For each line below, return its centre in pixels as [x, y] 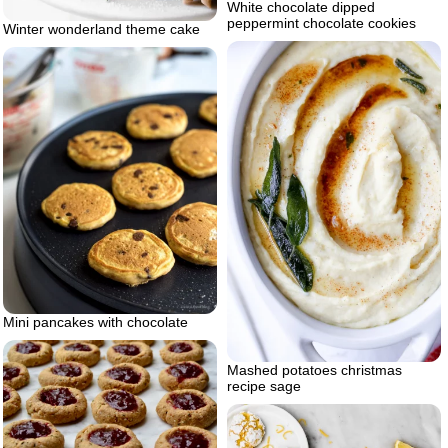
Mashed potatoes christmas [314, 369]
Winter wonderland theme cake [101, 28]
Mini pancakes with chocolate [95, 321]
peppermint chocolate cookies [321, 22]
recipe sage [264, 385]
